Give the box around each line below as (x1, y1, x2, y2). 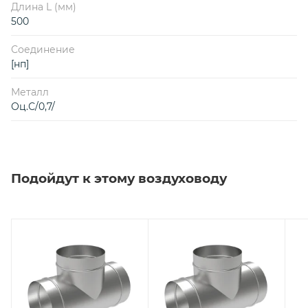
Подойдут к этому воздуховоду (11, 170, 227, 186)
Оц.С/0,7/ (11, 100, 55, 113)
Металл (11, 85, 49, 98)
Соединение (11, 43, 75, 56)
